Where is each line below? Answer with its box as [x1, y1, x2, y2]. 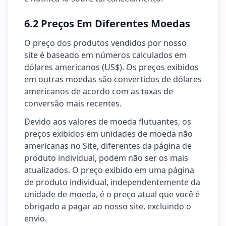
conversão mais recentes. [24, 98, 122, 109]
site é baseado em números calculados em [24, 49, 187, 61]
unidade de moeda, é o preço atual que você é [24, 189, 200, 200]
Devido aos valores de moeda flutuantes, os [24, 116, 191, 127]
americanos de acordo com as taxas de [24, 86, 173, 97]
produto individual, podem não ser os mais [24, 152, 188, 163]
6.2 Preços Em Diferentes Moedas [24, 17, 190, 30]
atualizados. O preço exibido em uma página [24, 164, 194, 176]
